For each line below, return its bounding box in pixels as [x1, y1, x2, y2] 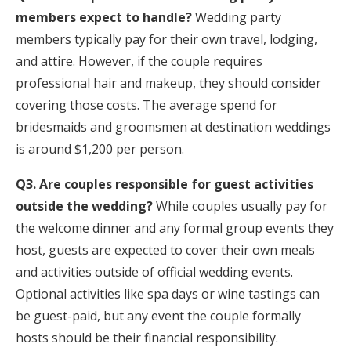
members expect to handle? [16, 9, 192, 26]
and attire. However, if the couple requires [16, 52, 262, 70]
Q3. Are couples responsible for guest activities [16, 175, 313, 193]
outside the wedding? [16, 197, 153, 215]
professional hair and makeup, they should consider [16, 74, 321, 92]
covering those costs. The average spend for [16, 96, 277, 114]
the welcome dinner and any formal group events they [16, 219, 334, 237]
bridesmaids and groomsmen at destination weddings [16, 118, 331, 136]
